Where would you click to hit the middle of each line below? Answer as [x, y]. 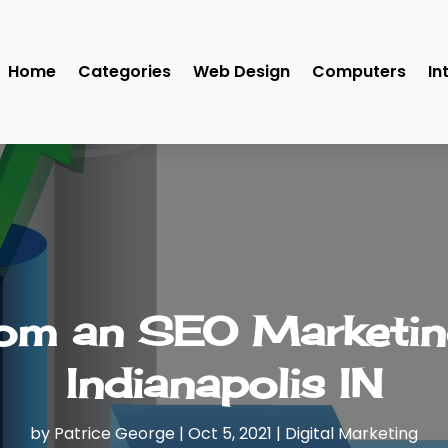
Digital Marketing [351, 433]
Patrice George [114, 433]
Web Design [241, 72]
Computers [359, 72]
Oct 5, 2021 [230, 433]
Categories [124, 72]
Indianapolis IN [224, 383]
